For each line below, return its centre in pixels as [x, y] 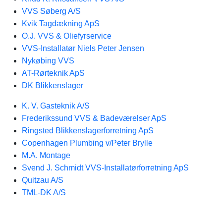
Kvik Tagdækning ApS [61, 24]
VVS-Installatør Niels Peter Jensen [83, 48]
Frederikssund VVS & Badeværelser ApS [94, 118]
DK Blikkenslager [53, 85]
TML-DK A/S [44, 193]
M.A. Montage [46, 155]
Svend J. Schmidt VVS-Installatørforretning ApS [105, 168]
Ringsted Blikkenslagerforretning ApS [88, 131]
